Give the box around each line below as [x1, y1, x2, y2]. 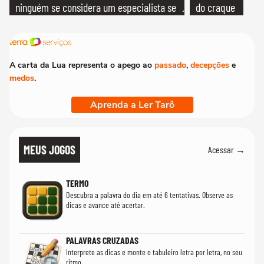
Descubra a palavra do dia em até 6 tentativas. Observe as [66, 189, 233, 200]
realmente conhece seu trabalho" [15, 18, 144, 33]
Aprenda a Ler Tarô [90, 98, 174, 111]
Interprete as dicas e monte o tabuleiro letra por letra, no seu [66, 246, 242, 257]
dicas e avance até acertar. [66, 199, 145, 210]
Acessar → [208, 144, 245, 156]
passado [154, 59, 186, 71]
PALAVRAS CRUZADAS [66, 234, 138, 246]
